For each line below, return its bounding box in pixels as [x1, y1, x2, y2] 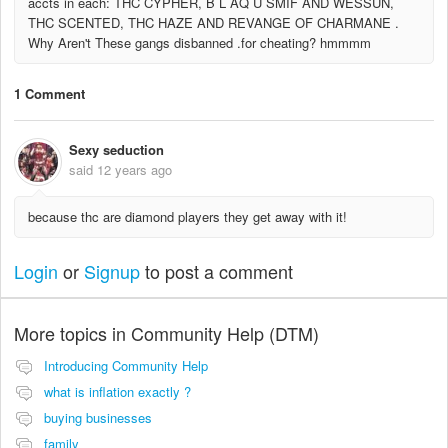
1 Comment [14, 84, 85, 104]
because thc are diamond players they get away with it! [28, 206, 347, 226]
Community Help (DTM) [131, 319, 319, 346]
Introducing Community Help [44, 355, 208, 375]
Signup [84, 258, 140, 285]
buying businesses [44, 407, 152, 427]
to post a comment [140, 258, 293, 285]
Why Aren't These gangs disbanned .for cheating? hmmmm [28, 32, 371, 52]
